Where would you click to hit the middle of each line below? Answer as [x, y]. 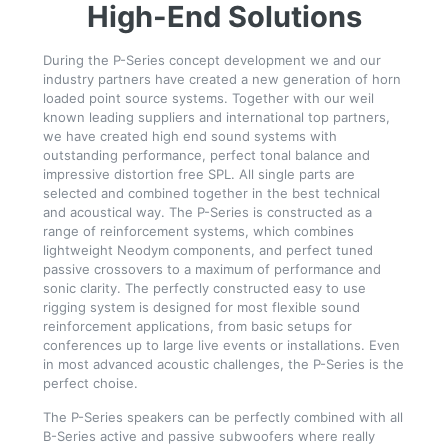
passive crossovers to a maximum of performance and [212, 269]
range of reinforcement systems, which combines [198, 231]
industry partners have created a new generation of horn [222, 79]
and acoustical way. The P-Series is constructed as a [207, 212]
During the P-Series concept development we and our [212, 60]
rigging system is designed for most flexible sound [201, 307]
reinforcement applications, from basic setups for [197, 326]
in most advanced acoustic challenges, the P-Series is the [223, 364]
